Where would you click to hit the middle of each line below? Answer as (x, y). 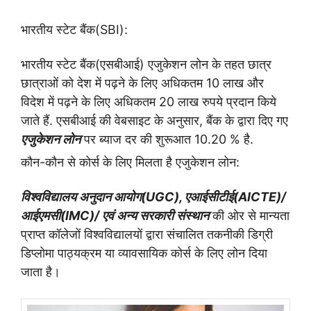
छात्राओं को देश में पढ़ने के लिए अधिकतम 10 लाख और (142, 83)
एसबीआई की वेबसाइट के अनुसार (128, 120)
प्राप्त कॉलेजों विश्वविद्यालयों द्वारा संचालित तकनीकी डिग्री (147, 234)
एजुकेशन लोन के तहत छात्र (208, 64)
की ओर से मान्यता (249, 216)
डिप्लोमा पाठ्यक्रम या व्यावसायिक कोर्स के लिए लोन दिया (144, 253)
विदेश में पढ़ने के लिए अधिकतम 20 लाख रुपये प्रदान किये (149, 102)
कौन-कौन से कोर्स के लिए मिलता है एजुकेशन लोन (128, 162)
